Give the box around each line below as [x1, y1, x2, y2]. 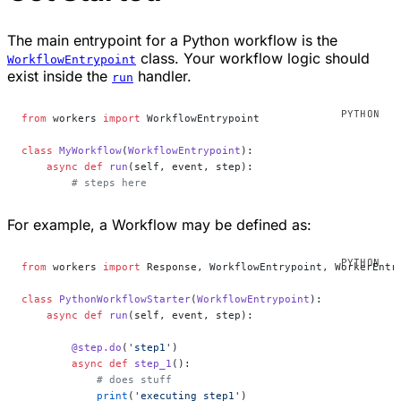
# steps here [21, 175, 147, 189]
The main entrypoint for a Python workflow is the [7, 30, 337, 49]
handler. [133, 66, 192, 85]
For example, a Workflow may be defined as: [7, 215, 311, 234]
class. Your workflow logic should [136, 48, 370, 67]
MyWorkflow [53, 143, 122, 157]
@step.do [21, 340, 122, 354]
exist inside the [7, 66, 112, 85]
